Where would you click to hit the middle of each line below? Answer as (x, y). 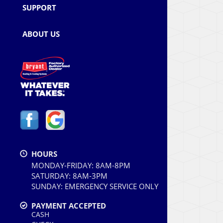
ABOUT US (41, 34)
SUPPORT (39, 7)
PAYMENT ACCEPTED (67, 205)
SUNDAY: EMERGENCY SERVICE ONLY (95, 186)
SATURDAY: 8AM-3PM (69, 175)
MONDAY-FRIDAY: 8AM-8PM (81, 165)
